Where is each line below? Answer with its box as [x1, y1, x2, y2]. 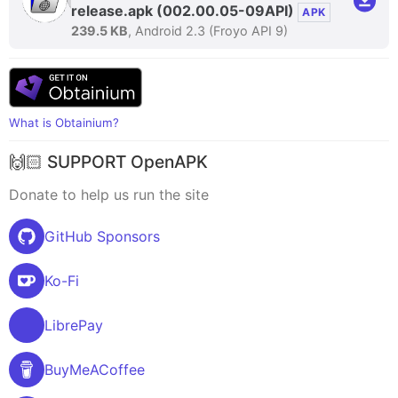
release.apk [71, 2, 156, 20]
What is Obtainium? [9, 115, 119, 130]
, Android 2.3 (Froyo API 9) [128, 23, 288, 38]
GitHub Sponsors [44, 227, 160, 246]
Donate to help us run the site [9, 186, 209, 204]
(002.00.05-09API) [156, 2, 294, 20]
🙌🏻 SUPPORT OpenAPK [9, 151, 208, 172]
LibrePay [44, 316, 103, 335]
